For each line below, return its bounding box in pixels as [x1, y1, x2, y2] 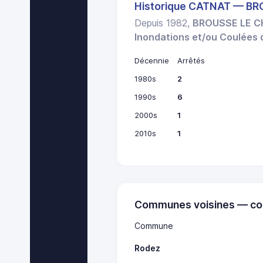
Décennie [134, 56, 170, 66]
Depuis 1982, [134, 17, 193, 29]
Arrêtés [177, 56, 205, 66]
